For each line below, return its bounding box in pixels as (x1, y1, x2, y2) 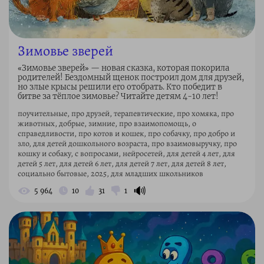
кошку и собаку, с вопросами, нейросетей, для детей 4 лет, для (18, 147, 235, 159)
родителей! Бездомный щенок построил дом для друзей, (18, 72, 244, 82)
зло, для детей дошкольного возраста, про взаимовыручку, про (18, 137, 237, 149)
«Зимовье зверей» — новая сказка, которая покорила (18, 62, 229, 73)
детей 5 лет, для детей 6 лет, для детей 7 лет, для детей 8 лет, (18, 157, 226, 169)
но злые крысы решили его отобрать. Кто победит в (18, 81, 222, 92)
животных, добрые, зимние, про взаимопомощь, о (18, 117, 196, 129)
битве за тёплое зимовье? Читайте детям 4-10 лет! (18, 91, 219, 101)
